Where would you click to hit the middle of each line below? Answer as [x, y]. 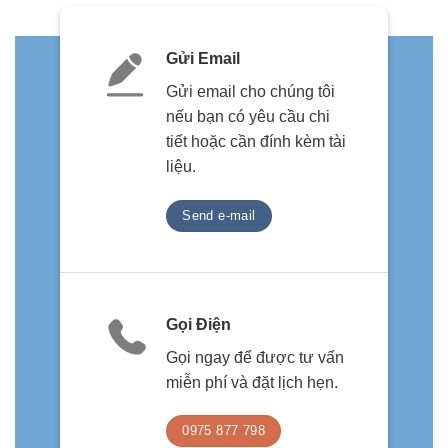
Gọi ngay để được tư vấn [254, 357]
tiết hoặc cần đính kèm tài [255, 141]
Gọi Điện [198, 324]
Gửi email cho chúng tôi [250, 91]
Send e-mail [219, 215]
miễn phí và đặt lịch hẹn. [251, 382]
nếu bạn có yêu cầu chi [247, 116]
